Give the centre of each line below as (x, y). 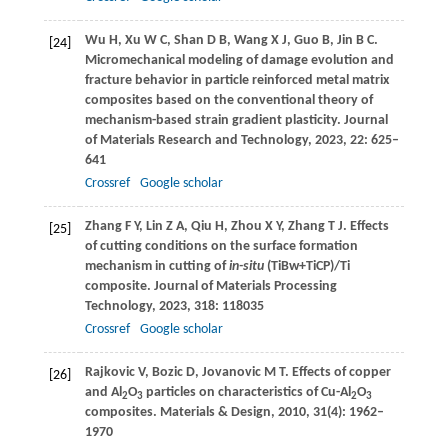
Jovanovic (231, 373)
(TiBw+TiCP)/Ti (306, 267)
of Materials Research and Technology (196, 141)
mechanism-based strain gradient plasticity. (214, 121)
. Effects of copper (337, 373)
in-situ (246, 267)
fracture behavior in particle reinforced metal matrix (236, 81)
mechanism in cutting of (156, 267)
